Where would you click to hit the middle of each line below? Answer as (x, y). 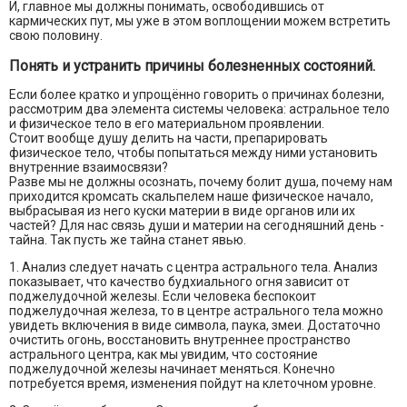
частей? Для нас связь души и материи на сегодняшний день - (197, 226)
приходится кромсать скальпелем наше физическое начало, (191, 197)
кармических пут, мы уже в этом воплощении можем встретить (200, 21)
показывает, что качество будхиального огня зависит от (179, 282)
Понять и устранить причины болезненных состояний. (192, 66)
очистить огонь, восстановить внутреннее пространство (180, 340)
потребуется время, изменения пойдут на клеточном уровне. (193, 384)
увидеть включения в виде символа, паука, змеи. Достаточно (195, 326)
